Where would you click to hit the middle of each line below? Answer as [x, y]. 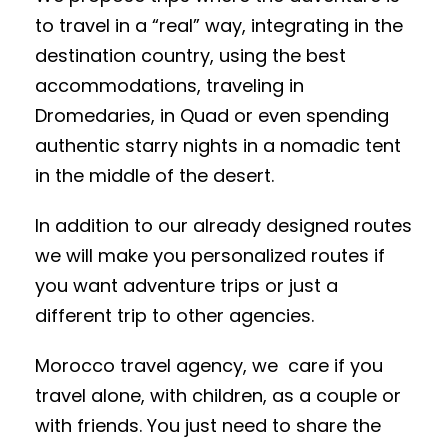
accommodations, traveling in [169, 85]
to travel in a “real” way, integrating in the [219, 25]
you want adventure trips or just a [186, 285]
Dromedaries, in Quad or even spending [212, 115]
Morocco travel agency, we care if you [209, 365]
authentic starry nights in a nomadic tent [218, 145]
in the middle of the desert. [154, 175]
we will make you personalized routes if [210, 255]
